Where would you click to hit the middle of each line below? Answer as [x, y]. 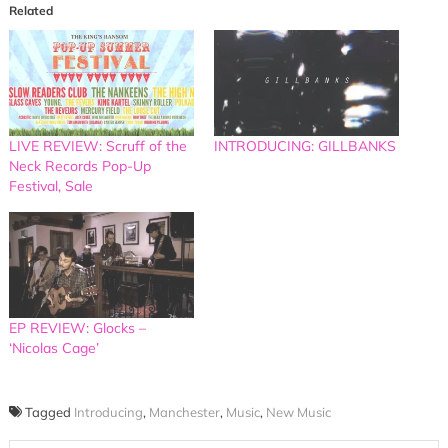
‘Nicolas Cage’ [53, 347]
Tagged [49, 411]
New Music [298, 411]
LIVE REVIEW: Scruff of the [97, 145]
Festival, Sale [50, 185]
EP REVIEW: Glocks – [77, 327]
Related [30, 11]
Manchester [184, 411]
